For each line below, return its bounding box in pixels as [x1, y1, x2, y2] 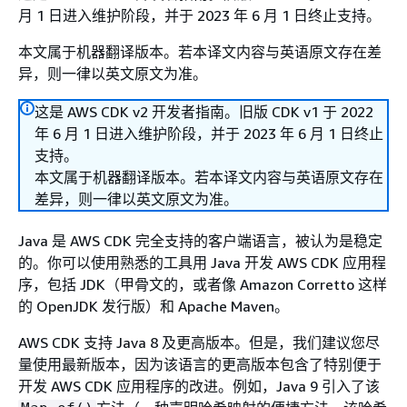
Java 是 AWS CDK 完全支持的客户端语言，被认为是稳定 [18, 232, 382, 250]
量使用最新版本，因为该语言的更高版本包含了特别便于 [18, 355, 382, 373]
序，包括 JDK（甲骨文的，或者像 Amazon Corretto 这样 [18, 275, 387, 293]
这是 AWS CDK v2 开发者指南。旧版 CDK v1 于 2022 [35, 103, 373, 121]
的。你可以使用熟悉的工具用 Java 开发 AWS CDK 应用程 [18, 253, 386, 272]
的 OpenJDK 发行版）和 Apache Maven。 [18, 297, 289, 315]
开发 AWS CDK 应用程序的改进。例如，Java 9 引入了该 [18, 377, 380, 395]
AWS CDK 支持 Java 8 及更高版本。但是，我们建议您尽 [18, 333, 380, 352]
